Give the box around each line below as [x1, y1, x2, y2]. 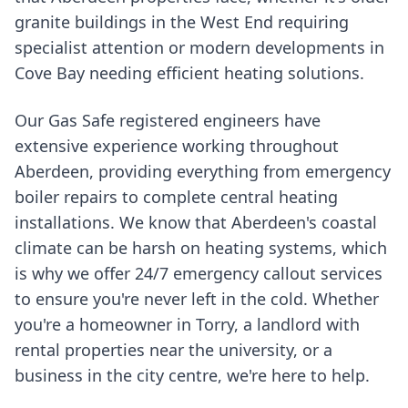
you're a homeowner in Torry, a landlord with [15, 312, 360, 335]
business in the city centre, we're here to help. [15, 363, 370, 386]
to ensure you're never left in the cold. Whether [15, 287, 379, 310]
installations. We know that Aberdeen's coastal [15, 210, 377, 233]
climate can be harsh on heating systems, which [15, 236, 387, 259]
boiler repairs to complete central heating [15, 185, 338, 208]
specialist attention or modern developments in [15, 36, 384, 58]
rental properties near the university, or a [15, 338, 332, 361]
